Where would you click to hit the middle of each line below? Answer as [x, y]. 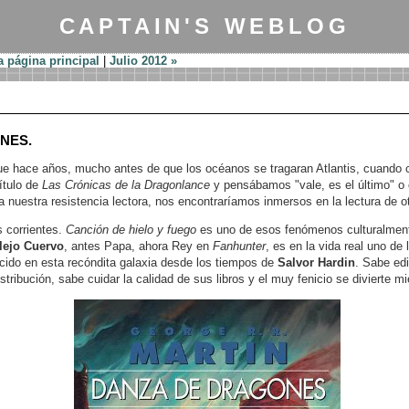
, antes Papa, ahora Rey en [138, 246]
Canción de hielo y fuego [131, 230]
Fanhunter [239, 246]
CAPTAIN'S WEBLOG [204, 26]
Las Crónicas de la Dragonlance [126, 185]
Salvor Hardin [316, 262]
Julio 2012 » [143, 61]
